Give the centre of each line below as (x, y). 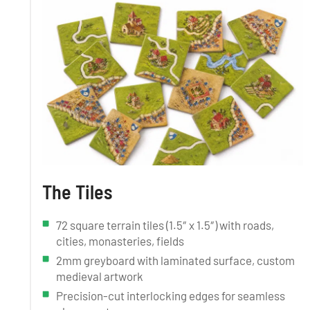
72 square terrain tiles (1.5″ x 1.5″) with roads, (165, 225)
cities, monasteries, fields (120, 240)
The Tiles (77, 191)
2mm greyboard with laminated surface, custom (175, 260)
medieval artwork (100, 276)
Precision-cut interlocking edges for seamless (171, 295)
